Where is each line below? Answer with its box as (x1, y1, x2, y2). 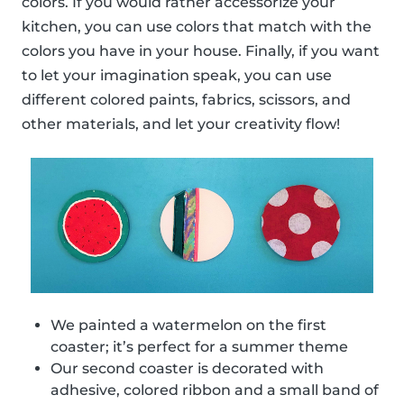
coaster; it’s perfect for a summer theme (50, 337, 348, 355)
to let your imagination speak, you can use (22, 66, 332, 84)
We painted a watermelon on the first (50, 316, 326, 334)
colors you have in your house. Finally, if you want (22, 41, 380, 60)
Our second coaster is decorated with (50, 359, 324, 377)
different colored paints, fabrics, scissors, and (22, 90, 351, 108)
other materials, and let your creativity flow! (22, 115, 340, 133)
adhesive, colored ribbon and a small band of (50, 381, 379, 399)
